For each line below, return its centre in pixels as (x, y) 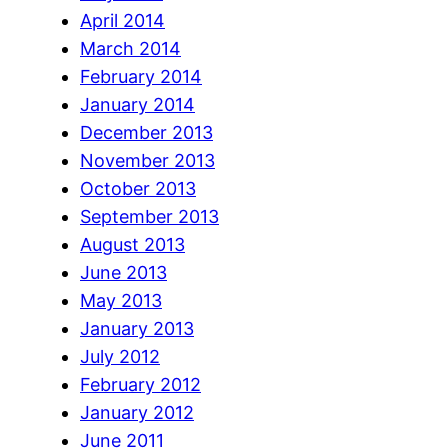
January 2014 (137, 104)
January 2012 (137, 412)
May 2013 (121, 300)
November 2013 (147, 160)
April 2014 (122, 20)
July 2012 (120, 356)
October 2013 (138, 188)
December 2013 (146, 132)
